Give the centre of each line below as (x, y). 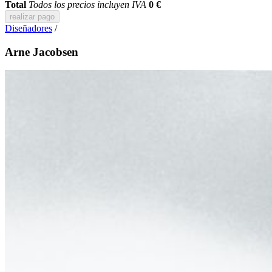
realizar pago (32, 17)
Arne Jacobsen (42, 52)
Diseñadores (29, 28)
